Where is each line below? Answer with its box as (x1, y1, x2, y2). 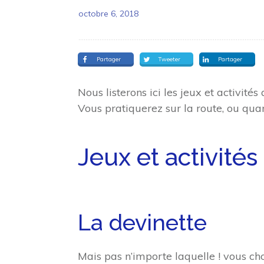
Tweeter (159, 55, 180, 63)
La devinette (78, 209, 207, 236)
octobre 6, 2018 (78, 8, 138, 19)
